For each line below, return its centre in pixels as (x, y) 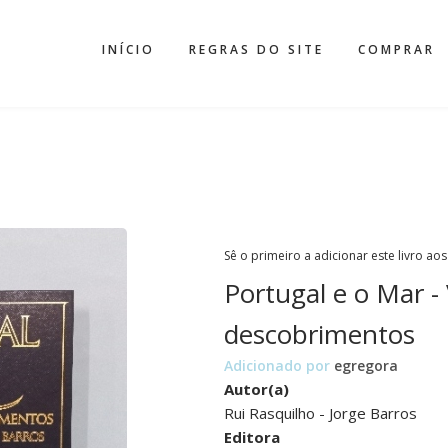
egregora (366, 365)
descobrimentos (319, 333)
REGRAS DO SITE (256, 49)
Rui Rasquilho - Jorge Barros (320, 412)
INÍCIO (128, 49)
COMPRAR (396, 49)
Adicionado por (279, 365)
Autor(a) (256, 388)
